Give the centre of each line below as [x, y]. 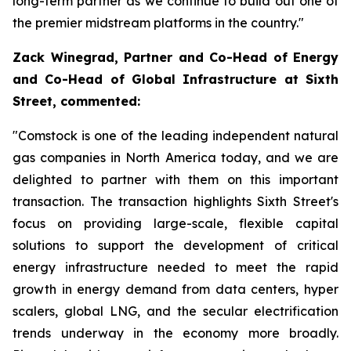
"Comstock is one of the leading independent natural [175, 136]
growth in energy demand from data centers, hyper [175, 289]
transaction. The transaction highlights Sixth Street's [175, 201]
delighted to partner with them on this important [175, 179]
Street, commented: [76, 101]
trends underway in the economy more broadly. [175, 333]
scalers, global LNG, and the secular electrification [175, 311]
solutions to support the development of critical [175, 245]
